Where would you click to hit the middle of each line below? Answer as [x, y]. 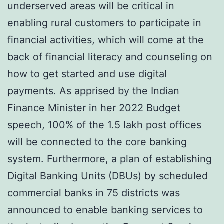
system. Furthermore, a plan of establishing [110, 159]
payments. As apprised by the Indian [93, 91]
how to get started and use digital [87, 74]
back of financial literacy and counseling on [110, 57]
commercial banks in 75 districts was [94, 193]
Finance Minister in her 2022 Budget [94, 108]
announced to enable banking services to [105, 210]
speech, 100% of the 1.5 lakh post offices [104, 125]
